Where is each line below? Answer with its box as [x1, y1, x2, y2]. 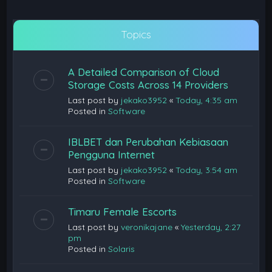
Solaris [108, 243, 135, 254]
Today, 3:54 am [175, 165, 238, 175]
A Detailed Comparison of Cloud [68, 66, 220, 78]
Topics [121, 28, 151, 41]
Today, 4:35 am [175, 95, 238, 106]
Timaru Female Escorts [68, 205, 177, 218]
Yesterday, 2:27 [181, 222, 241, 233]
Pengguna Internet [68, 148, 155, 161]
